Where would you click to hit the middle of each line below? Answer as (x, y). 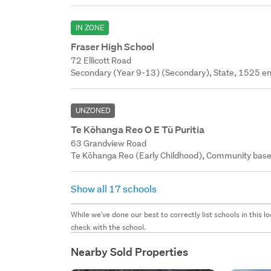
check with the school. (109, 227)
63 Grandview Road (109, 143)
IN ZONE (90, 27)
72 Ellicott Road (101, 60)
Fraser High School (113, 47)
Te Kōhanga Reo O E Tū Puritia (138, 129)
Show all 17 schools (115, 188)
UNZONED (93, 110)
